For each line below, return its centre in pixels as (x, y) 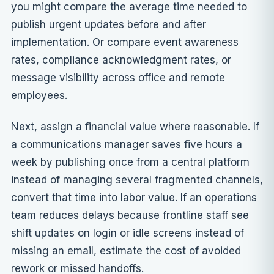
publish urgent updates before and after (109, 25)
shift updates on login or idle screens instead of (128, 233)
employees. (39, 96)
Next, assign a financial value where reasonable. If (135, 127)
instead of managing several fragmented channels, (137, 180)
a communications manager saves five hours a (127, 145)
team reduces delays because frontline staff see (130, 216)
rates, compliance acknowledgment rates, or (121, 60)
